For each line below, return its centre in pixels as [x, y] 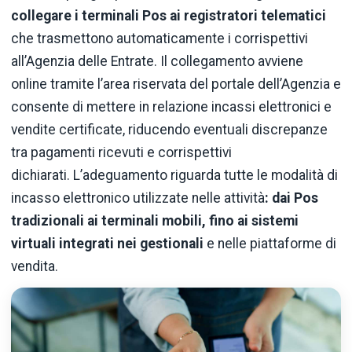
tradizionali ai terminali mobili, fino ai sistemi [155, 220]
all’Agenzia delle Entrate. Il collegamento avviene [157, 61]
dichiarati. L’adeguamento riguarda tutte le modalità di [174, 175]
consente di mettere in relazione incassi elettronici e [171, 106]
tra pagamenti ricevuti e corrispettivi [121, 152]
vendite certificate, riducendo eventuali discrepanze [169, 129]
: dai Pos [291, 198]
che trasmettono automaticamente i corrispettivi [159, 38]
